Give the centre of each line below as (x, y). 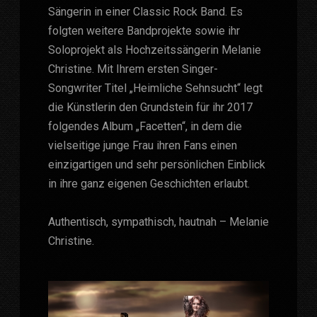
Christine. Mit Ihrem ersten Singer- (133, 69)
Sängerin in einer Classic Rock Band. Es (145, 11)
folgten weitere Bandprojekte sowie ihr (144, 30)
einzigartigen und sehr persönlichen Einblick (157, 164)
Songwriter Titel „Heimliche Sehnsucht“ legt (155, 88)
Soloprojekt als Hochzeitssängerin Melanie (155, 50)
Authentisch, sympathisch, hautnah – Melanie (158, 221)
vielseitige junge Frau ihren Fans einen (143, 145)
